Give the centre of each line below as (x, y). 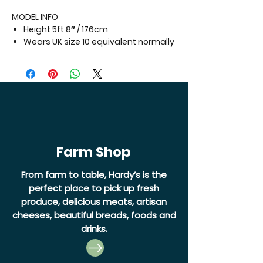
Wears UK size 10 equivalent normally (99, 42)
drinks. (94, 229)
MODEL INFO (35, 17)
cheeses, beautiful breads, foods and (94, 215)
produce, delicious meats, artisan (94, 202)
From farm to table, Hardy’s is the (94, 175)
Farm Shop (93, 152)
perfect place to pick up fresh (94, 188)
